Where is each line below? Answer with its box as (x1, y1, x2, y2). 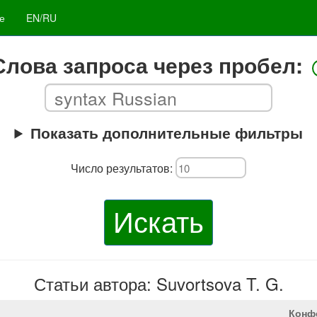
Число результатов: (71, 159, 175, 176)
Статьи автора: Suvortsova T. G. (33, 271, 284, 296)
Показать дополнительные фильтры (30, 122, 303, 143)
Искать (113, 200, 204, 241)
